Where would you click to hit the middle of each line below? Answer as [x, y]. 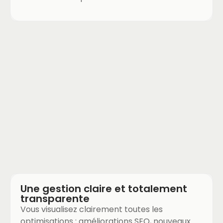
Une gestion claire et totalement [104, 189]
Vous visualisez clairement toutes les [92, 210]
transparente [55, 199]
